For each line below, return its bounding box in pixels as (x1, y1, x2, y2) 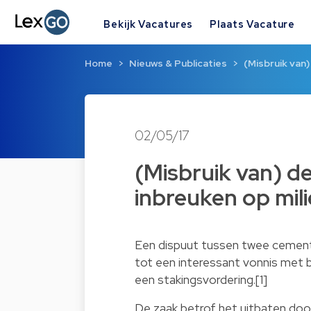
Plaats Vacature (210, 17, 296, 31)
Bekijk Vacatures (103, 17, 194, 31)
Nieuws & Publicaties (129, 57, 227, 70)
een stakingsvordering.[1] (135, 271, 267, 288)
